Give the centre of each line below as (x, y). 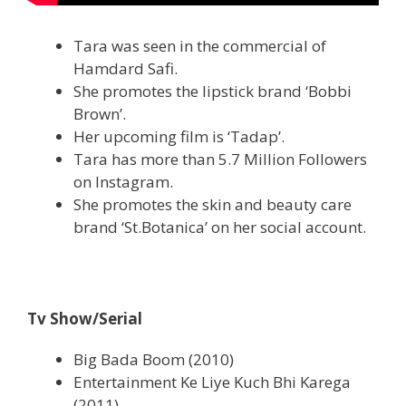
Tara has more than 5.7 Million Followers (220, 159)
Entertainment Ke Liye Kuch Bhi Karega (212, 382)
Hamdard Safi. (126, 68)
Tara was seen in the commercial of (200, 45)
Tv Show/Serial (85, 318)
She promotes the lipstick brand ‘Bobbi (213, 91)
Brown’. (100, 113)
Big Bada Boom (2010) (154, 359)
